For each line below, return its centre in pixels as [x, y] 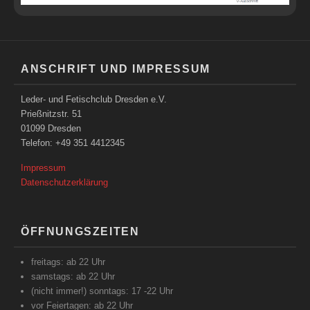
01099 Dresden [51, 129]
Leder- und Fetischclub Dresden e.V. [94, 100]
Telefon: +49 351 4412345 [73, 143]
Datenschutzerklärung [64, 183]
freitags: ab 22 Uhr [68, 262]
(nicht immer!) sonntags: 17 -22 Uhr [102, 291]
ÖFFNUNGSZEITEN [80, 232]
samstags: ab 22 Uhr [73, 277]
